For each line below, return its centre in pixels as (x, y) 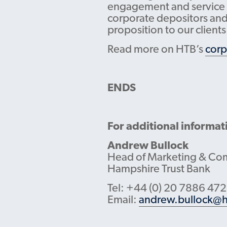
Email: (123, 200)
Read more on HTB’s (156, 50)
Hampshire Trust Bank (159, 169)
